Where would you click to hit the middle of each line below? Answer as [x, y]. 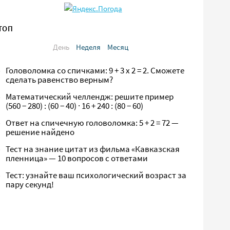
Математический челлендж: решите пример [90, 97]
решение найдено [40, 132]
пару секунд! [30, 185]
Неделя [88, 47]
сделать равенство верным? [60, 80]
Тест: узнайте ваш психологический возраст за [96, 175]
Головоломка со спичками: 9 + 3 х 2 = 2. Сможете [95, 71]
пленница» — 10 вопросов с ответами [77, 158]
